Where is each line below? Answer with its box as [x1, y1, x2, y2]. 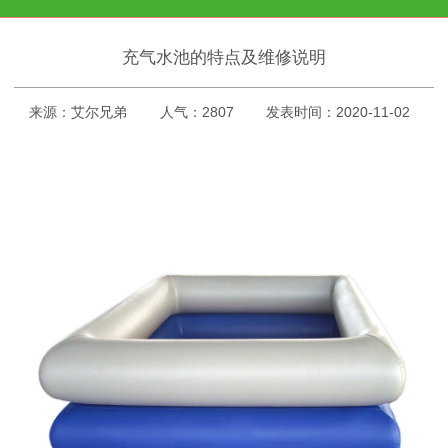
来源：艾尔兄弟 [28, 103, 127, 120]
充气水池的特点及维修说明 [122, 47, 326, 67]
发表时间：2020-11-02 [266, 103, 411, 120]
